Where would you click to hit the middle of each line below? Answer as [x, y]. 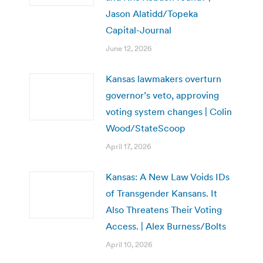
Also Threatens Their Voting [164, 209]
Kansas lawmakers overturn [163, 78]
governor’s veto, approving [162, 95]
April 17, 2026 [129, 146]
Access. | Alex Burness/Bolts [166, 226]
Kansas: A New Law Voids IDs [168, 176]
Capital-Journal [139, 30]
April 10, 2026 [129, 244]
